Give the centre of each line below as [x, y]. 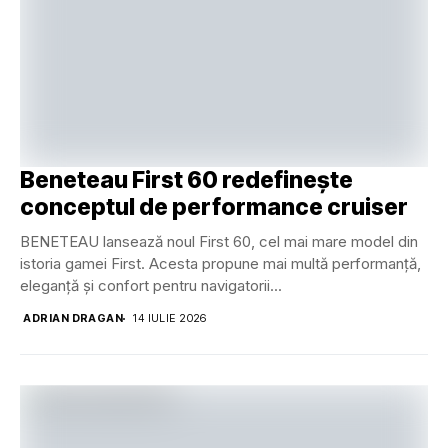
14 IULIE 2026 [170, 318]
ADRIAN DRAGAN [73, 318]
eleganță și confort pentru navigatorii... [151, 286]
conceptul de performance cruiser [214, 207]
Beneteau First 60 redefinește [186, 180]
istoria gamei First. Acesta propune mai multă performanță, [220, 264]
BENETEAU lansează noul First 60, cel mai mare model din [219, 242]
